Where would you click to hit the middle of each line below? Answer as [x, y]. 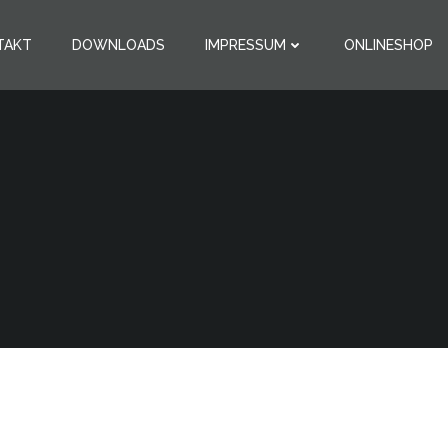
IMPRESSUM [245, 44]
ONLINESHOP [388, 44]
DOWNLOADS [118, 44]
